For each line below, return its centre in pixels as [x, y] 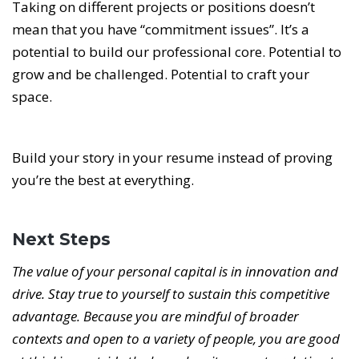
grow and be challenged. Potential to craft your [161, 75]
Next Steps [61, 240]
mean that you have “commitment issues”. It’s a [161, 30]
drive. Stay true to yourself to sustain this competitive [171, 294]
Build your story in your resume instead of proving [172, 158]
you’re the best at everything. [103, 180]
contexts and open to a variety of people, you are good [176, 339]
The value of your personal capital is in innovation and [175, 272]
